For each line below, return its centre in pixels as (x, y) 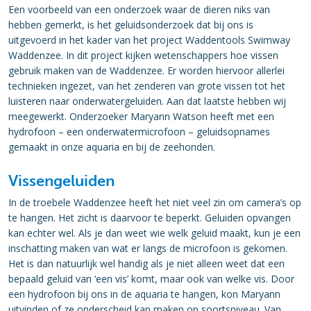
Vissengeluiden (61, 181)
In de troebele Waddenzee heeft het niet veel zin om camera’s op (155, 202)
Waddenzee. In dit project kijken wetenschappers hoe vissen (143, 55)
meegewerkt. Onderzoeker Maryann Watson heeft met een (141, 116)
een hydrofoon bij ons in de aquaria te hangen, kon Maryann (144, 294)
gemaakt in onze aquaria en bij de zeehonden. (112, 147)
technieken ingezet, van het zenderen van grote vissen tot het (147, 86)
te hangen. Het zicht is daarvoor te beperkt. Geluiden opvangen (150, 218)
